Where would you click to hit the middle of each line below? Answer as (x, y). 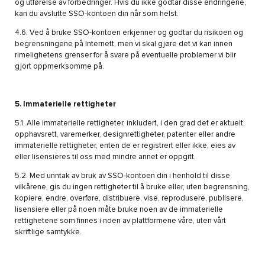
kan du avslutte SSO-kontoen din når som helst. (97, 14)
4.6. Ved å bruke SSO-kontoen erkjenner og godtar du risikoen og (129, 33)
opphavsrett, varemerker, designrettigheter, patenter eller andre (125, 135)
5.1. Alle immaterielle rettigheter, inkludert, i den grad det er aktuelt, (130, 124)
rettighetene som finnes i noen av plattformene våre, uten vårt (120, 221)
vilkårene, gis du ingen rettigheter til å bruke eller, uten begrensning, (132, 188)
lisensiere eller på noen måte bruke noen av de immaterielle (119, 210)
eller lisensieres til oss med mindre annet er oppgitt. (105, 157)
